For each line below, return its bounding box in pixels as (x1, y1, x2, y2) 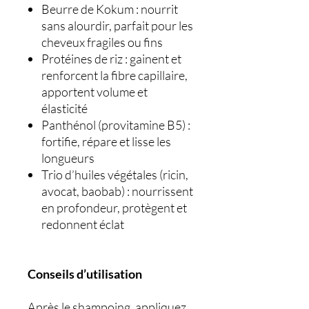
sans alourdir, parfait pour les (41, 18, 193, 34)
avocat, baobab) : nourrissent (41, 183, 193, 199)
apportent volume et (41, 84, 148, 100)
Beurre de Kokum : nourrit (41, 1, 178, 17)
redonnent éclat (41, 217, 124, 232)
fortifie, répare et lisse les (41, 134, 171, 150)
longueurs (41, 150, 94, 166)
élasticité (41, 101, 88, 117)
